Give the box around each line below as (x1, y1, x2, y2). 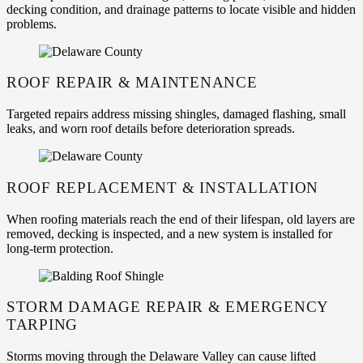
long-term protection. (6, 241, 113, 255)
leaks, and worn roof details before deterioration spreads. (6, 122, 295, 136)
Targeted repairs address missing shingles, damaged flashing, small (6, 107, 346, 122)
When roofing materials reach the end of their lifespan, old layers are (6, 211, 355, 226)
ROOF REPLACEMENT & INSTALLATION (6, 178, 319, 196)
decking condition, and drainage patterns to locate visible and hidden (6, 2, 356, 16)
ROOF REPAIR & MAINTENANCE (6, 74, 258, 92)
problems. (6, 16, 57, 31)
